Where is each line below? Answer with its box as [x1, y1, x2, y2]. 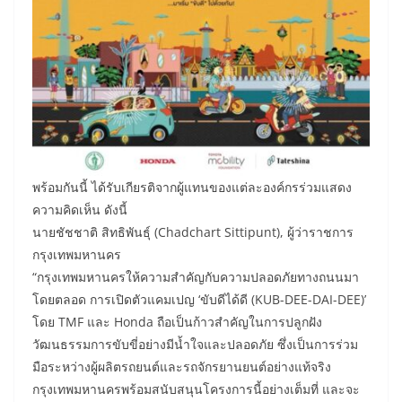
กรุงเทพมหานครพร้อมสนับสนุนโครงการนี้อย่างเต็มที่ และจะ [32, 380, 360, 398]
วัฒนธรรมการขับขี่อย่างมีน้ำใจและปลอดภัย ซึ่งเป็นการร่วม [32, 335, 358, 353]
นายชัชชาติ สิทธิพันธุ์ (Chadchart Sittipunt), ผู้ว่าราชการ [32, 223, 354, 240]
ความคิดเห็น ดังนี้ [32, 200, 127, 218]
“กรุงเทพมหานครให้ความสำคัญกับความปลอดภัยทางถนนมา [32, 267, 359, 285]
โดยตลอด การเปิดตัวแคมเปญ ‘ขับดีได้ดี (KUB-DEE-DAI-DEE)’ [32, 290, 366, 308]
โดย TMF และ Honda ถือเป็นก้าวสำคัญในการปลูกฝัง [32, 312, 322, 330]
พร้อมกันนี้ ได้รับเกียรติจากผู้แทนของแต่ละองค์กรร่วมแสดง [32, 178, 352, 196]
